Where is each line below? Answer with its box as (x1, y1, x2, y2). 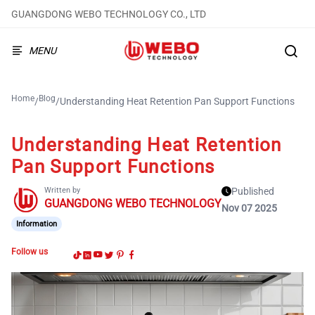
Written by (44, 186, 80, 195)
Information (16, 219, 57, 229)
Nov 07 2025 (221, 202, 277, 214)
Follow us (11, 247, 48, 257)
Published (231, 186, 274, 197)
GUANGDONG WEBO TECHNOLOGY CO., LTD (11, 8, 206, 20)
